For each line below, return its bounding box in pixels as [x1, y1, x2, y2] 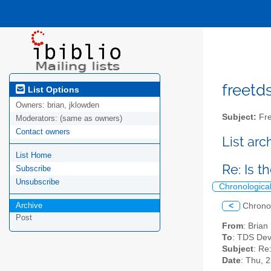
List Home [16, 151, 51, 160]
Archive [16, 201, 42, 211]
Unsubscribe [16, 177, 59, 187]
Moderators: [16, 114, 60, 123]
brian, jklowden [47, 100, 99, 110]
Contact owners [16, 127, 70, 137]
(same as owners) [60, 114, 122, 123]
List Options [25, 84, 79, 94]
